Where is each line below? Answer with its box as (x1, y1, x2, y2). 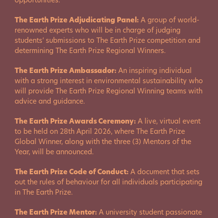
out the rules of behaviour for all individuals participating (15, 177, 202, 187)
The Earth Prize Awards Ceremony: (15, 116, 136, 126)
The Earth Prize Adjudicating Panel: (15, 15, 139, 25)
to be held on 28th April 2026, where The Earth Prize (15, 127, 185, 136)
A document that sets (128, 167, 200, 177)
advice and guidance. (15, 96, 85, 106)
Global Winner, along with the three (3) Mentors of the (15, 137, 191, 146)
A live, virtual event (136, 116, 200, 126)
